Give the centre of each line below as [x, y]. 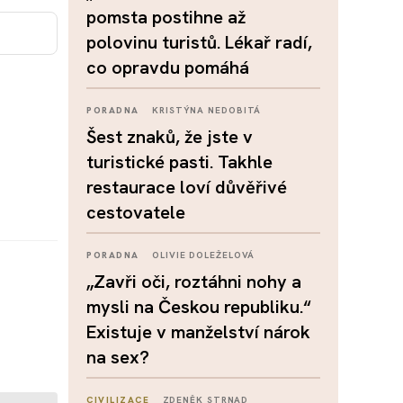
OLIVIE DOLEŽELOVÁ [204, 255]
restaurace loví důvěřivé [187, 187]
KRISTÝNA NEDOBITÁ [207, 110]
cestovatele [136, 212]
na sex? [118, 357]
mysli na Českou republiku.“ [199, 307]
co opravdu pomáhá [168, 67]
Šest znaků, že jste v [170, 137]
